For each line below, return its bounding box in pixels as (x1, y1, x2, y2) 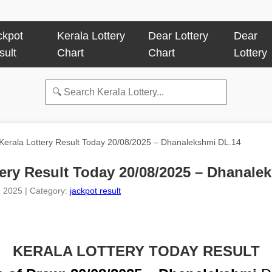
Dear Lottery (148, 30, 209, 42)
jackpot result (70, 186, 121, 195)
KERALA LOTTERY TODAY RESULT (12, 243, 260, 259)
